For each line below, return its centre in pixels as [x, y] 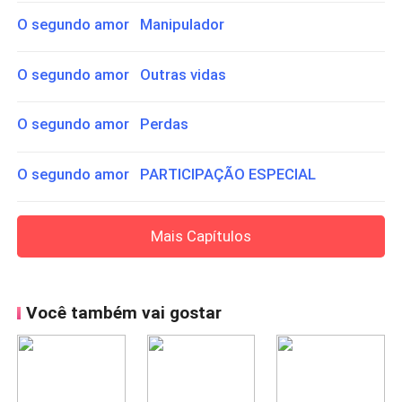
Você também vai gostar [123, 313]
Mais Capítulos [201, 236]
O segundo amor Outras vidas [122, 74]
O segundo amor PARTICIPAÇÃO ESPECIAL [167, 175]
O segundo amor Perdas [103, 124]
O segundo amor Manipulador [121, 25]
